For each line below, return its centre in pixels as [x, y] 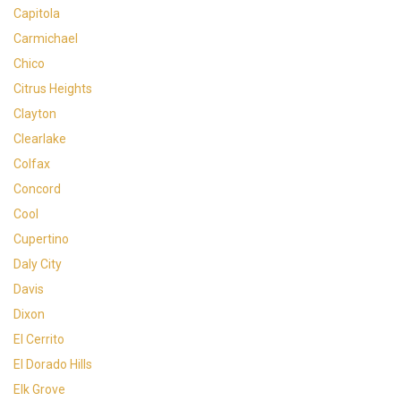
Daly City [38, 264]
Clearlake [40, 139]
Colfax [32, 164]
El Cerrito [39, 339]
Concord [37, 189]
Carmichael [46, 38]
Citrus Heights [53, 89]
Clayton [35, 114]
